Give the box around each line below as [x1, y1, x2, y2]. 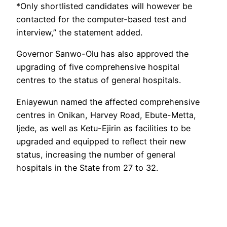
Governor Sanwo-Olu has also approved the [16, 49, 188, 59]
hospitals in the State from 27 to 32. [16, 162, 158, 173]
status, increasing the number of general [16, 149, 175, 160]
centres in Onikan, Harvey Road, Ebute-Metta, [16, 109, 196, 120]
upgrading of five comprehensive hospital [16, 62, 179, 72]
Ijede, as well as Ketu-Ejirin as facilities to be [16, 123, 191, 133]
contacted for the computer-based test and [16, 14, 186, 25]
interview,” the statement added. [16, 27, 142, 38]
